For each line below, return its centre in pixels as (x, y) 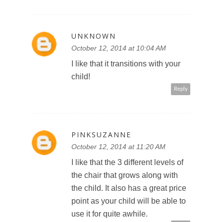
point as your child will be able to (129, 201)
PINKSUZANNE (101, 134)
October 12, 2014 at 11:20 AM (118, 146)
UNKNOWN (94, 36)
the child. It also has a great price (129, 188)
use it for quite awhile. (110, 214)
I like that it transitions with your (126, 63)
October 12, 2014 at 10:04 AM (119, 48)
